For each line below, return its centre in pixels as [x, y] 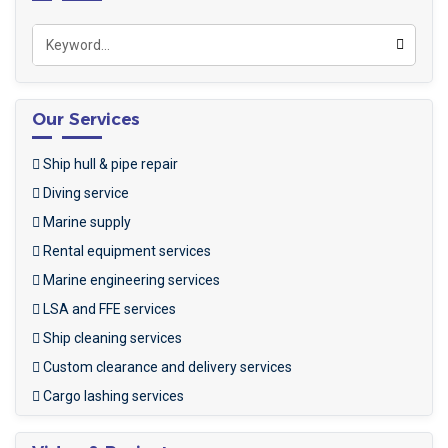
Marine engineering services [130, 279]
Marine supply [85, 221]
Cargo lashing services [112, 395]
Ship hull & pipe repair [109, 163]
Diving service [84, 192]
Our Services [86, 118]
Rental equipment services [125, 250]
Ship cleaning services [111, 337]
